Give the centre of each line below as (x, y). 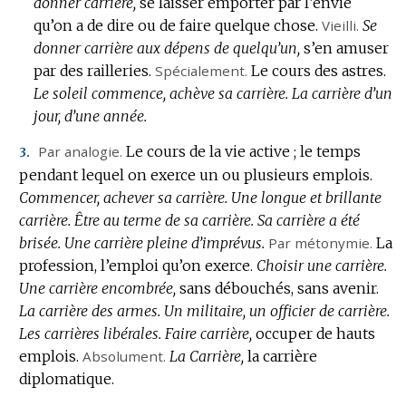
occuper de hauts (315, 333)
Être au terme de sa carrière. (164, 220)
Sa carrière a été (308, 220)
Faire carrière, (208, 333)
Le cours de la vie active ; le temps (243, 151)
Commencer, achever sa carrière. (123, 197)
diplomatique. (66, 378)
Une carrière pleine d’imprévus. (164, 242)
